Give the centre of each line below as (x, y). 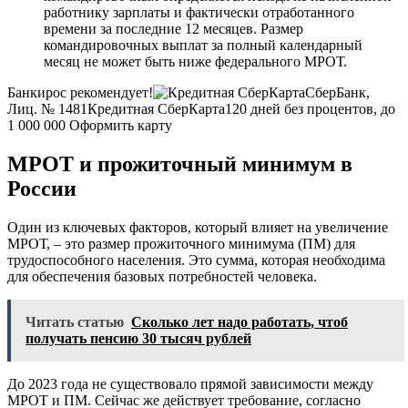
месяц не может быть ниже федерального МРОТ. (195, 62)
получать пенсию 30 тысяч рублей (138, 339)
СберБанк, (337, 93)
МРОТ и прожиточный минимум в (180, 164)
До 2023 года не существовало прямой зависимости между (190, 384)
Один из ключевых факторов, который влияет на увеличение (198, 228)
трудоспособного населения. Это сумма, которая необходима (196, 260)
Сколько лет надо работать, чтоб (240, 322)
